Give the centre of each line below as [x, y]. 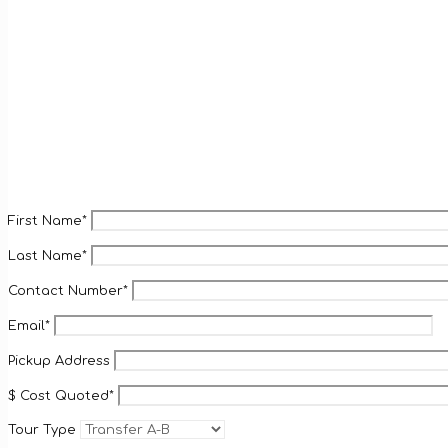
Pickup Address [61, 360]
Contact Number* [70, 290]
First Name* [49, 220]
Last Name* [49, 255]
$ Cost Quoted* [63, 395]
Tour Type [44, 429]
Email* [31, 325]
